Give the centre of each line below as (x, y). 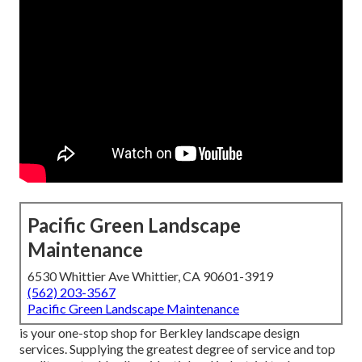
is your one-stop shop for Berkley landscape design (160, 333)
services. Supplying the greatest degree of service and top (177, 349)
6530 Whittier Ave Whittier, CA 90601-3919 (150, 276)
